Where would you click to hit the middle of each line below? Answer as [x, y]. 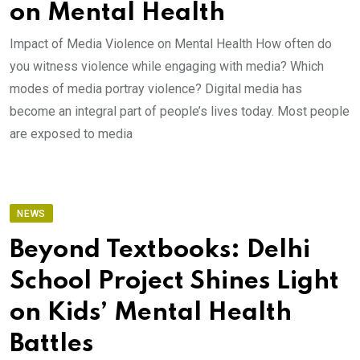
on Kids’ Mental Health [151, 313]
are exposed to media [71, 134]
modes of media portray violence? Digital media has [156, 89]
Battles [51, 344]
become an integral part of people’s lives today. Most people [180, 111]
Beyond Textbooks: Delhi [160, 250]
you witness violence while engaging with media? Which [167, 66]
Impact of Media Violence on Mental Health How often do [171, 44]
